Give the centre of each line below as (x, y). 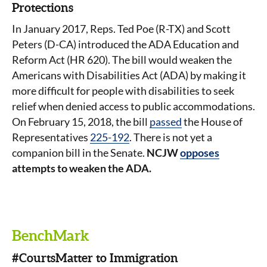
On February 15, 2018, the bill (81, 122)
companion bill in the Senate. (79, 153)
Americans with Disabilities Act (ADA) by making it (129, 75)
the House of (212, 122)
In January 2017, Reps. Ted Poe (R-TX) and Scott (121, 29)
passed (166, 122)
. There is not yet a (171, 137)
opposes (200, 153)
